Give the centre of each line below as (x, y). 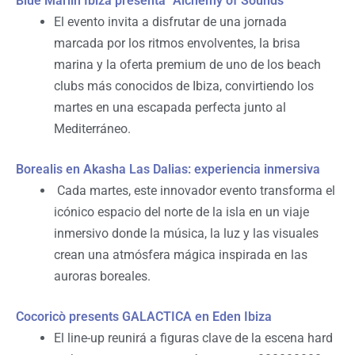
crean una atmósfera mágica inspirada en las (181, 255)
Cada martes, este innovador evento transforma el (195, 191)
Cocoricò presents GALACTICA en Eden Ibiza (144, 317)
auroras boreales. (102, 277)
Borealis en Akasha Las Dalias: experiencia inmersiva (168, 170)
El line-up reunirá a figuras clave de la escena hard (193, 338)
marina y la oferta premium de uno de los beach (187, 65)
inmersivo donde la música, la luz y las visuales (186, 234)
